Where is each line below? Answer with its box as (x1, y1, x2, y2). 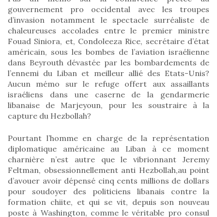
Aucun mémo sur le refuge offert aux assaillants (8, 78, 209, 89)
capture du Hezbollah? (8, 110, 91, 121)
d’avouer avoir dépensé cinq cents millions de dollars (8, 175, 209, 186)
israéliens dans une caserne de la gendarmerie (8, 89, 209, 99)
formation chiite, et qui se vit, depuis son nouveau (8, 197, 209, 207)
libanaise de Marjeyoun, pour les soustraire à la (8, 100, 209, 110)
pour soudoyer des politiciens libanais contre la (8, 186, 209, 196)
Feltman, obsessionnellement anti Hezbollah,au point (8, 165, 209, 175)
